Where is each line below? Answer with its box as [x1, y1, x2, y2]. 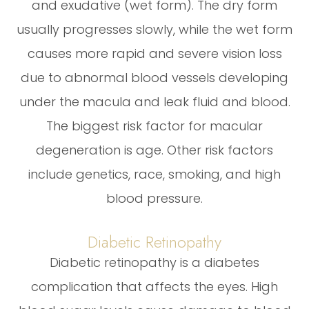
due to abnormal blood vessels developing [21, 68, 288, 86]
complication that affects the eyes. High [31, 277, 278, 295]
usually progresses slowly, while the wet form [17, 20, 292, 38]
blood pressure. [106, 189, 203, 207]
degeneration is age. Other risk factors [36, 141, 273, 159]
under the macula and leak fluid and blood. [19, 92, 290, 110]
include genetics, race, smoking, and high [28, 165, 281, 183]
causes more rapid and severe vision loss [27, 44, 282, 62]
